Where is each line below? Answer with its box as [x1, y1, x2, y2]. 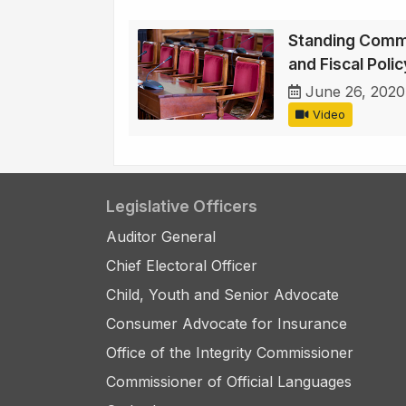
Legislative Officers [106, 197, 257, 217]
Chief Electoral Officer [106, 256, 257, 275]
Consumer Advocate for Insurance [106, 314, 347, 333]
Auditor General [106, 227, 216, 246]
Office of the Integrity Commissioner [106, 343, 353, 362]
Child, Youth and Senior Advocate [106, 285, 339, 304]
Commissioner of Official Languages [106, 372, 352, 391]
